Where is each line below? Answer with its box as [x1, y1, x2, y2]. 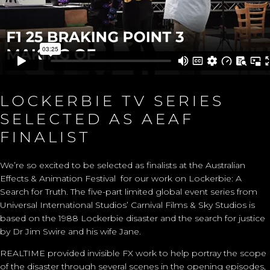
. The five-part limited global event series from [66, 186, 257, 197]
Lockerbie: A [189, 172, 242, 184]
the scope [221, 247, 266, 259]
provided [45, 247, 85, 259]
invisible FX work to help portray [85, 247, 221, 259]
